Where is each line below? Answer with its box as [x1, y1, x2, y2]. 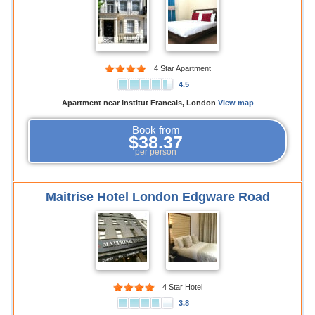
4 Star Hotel [162, 283, 202, 291]
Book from [131, 124, 180, 136]
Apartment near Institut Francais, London [61, 98, 216, 107]
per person [135, 147, 176, 157]
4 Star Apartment [153, 64, 211, 72]
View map [217, 98, 254, 107]
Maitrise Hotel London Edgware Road [45, 190, 270, 204]
